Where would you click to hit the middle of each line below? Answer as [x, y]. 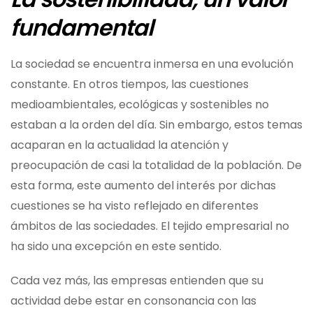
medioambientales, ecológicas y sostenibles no [140, 104]
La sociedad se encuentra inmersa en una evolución [152, 64]
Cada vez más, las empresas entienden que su [137, 280]
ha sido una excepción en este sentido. [116, 246]
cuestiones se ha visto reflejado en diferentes [134, 205]
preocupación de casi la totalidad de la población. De [156, 165]
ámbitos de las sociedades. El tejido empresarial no [150, 226]
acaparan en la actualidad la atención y [119, 145]
